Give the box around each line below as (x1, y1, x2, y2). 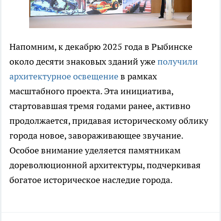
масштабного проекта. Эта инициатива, (9, 85, 173, 97)
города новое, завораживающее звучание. (9, 129, 183, 141)
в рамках (118, 70, 157, 82)
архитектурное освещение (9, 70, 118, 82)
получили (157, 55, 198, 67)
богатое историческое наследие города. (9, 174, 173, 185)
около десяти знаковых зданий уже (9, 55, 157, 67)
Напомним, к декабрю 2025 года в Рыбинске (9, 40, 192, 52)
